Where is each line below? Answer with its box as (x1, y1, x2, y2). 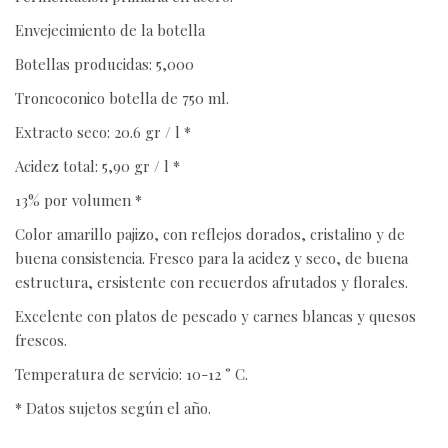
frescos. (15, 330, 67, 351)
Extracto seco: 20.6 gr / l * (15, 122, 191, 143)
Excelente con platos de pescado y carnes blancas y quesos (15, 306, 416, 327)
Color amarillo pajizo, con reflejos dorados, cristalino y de (15, 224, 405, 245)
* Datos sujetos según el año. (15, 398, 211, 419)
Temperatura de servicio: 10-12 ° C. (15, 364, 248, 385)
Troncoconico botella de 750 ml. (15, 88, 229, 109)
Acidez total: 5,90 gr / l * (15, 156, 180, 177)
